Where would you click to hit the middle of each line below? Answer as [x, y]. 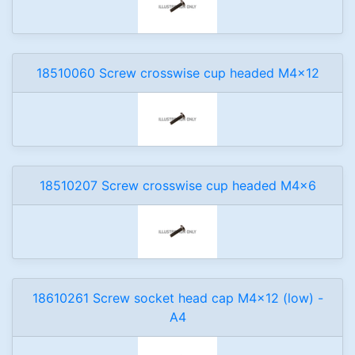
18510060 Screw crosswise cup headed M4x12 [177, 73]
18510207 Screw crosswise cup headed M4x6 [177, 185]
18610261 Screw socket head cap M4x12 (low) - [177, 298]
